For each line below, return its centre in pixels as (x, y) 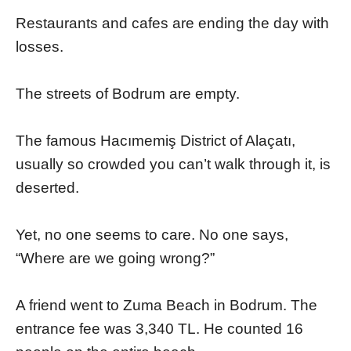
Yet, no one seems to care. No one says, (152, 235)
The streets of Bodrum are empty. (128, 94)
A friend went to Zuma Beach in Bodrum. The (166, 306)
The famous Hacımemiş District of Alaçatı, (156, 141)
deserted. (47, 188)
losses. (40, 47)
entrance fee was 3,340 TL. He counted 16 (159, 329)
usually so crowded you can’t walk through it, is (173, 165)
